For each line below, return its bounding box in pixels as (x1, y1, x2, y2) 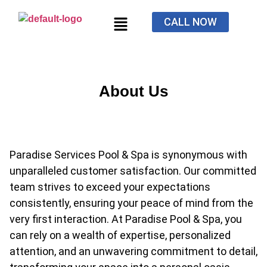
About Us (99, 82, 168, 101)
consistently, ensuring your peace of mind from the (10, 197, 253, 210)
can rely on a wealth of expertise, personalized (10, 229, 231, 242)
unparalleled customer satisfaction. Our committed (10, 164, 256, 178)
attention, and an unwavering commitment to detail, (10, 245, 257, 258)
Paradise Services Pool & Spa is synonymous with (10, 148, 247, 162)
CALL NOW (164, 15, 218, 28)
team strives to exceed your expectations (10, 181, 210, 194)
